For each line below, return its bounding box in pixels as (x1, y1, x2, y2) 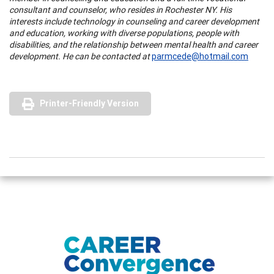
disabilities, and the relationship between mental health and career (9, 39, 258, 50)
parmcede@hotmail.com (152, 50, 248, 62)
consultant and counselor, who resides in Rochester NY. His (9, 4, 232, 15)
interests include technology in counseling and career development (9, 15, 259, 27)
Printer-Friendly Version (40, 97, 139, 109)
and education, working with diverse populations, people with (9, 27, 239, 39)
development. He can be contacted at (9, 50, 152, 62)
